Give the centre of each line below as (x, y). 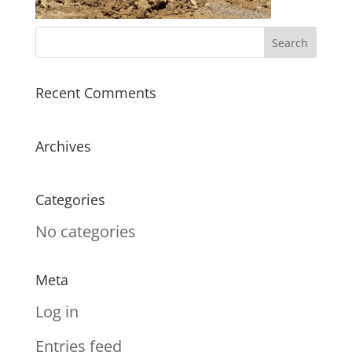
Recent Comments (95, 93)
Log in (57, 312)
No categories (85, 231)
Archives (63, 146)
